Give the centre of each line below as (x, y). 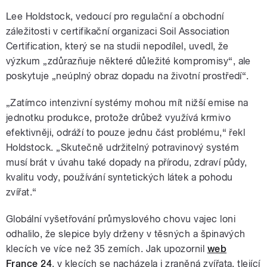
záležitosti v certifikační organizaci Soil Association (118, 32)
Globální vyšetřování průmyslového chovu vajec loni (121, 219)
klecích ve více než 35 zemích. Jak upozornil (107, 249)
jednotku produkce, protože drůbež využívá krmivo (119, 118)
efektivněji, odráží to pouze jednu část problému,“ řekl (126, 133)
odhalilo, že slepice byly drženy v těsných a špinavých (126, 234)
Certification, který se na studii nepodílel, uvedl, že (117, 46)
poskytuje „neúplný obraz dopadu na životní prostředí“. (128, 76)
